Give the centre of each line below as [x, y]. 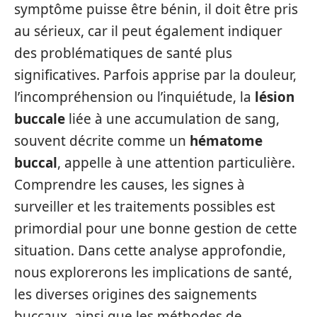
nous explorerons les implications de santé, [153, 272]
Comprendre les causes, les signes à [129, 185]
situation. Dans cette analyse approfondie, [150, 250]
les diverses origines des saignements [136, 294]
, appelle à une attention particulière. [176, 163]
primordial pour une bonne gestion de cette [156, 229]
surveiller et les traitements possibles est [145, 207]
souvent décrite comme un [102, 141]
